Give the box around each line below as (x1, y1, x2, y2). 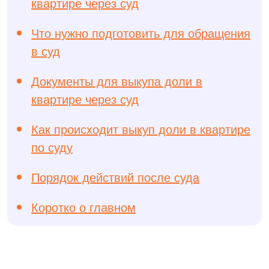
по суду (31, 138, 73, 156)
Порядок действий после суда (31, 168, 199, 186)
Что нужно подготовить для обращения (31, 24, 250, 42)
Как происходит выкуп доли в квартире (31, 120, 250, 138)
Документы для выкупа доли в (31, 72, 202, 90)
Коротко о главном (31, 198, 136, 216)
